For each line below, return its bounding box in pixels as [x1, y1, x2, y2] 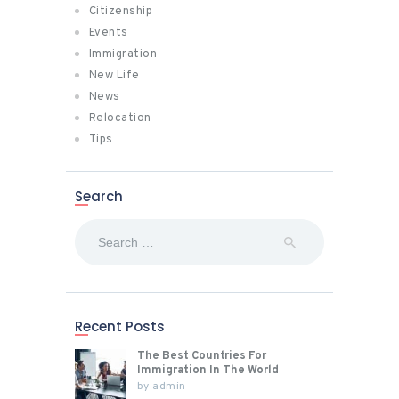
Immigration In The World [136, 363, 279, 379]
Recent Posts [75, 317, 165, 337]
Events [88, 25, 128, 40]
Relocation [88, 110, 151, 126]
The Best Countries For [136, 349, 266, 364]
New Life [88, 68, 140, 83]
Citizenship [88, 4, 153, 19]
